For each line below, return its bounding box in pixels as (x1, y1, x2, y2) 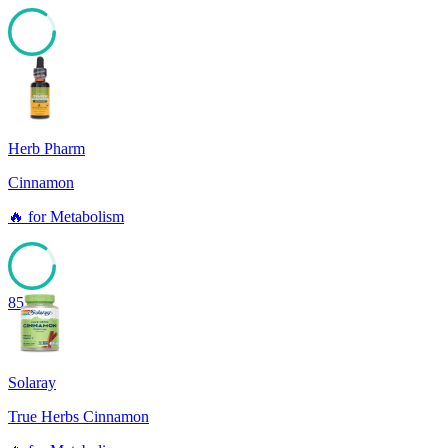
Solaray (8, 374, 56, 392)
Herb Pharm (8, 140, 85, 158)
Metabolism (50, 208, 124, 226)
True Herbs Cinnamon (8, 408, 149, 426)
